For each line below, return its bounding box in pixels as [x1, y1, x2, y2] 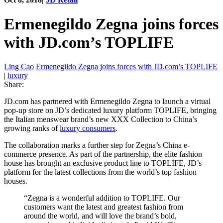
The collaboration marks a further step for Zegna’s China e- [4, 141, 190, 150]
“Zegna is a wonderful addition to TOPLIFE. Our [24, 194, 180, 203]
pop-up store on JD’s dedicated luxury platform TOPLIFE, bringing [4, 106, 217, 115]
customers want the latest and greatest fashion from [24, 203, 183, 212]
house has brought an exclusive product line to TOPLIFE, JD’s [4, 159, 202, 168]
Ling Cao [4, 62, 34, 71]
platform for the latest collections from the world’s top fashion [4, 168, 197, 177]
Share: [4, 80, 24, 89]
